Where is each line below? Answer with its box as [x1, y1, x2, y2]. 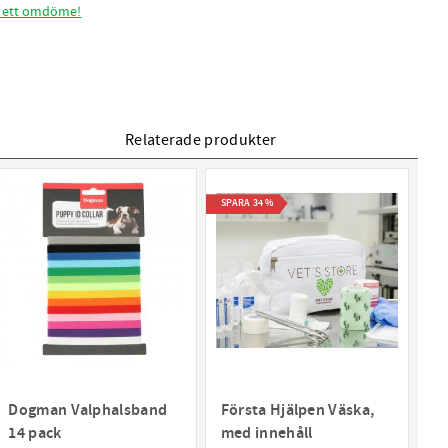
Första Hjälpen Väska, [220, 399, 375, 421]
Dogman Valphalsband [8, 399, 168, 421]
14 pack [8, 422, 62, 444]
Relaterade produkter [124, 130, 277, 151]
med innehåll [220, 422, 313, 444]
